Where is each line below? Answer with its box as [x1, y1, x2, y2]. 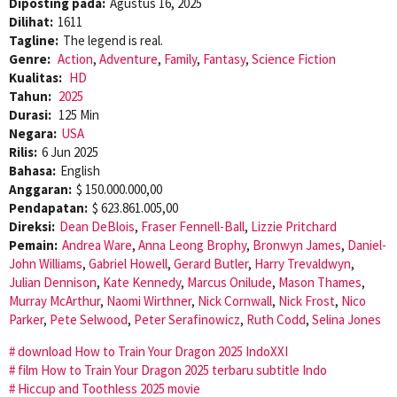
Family [164, 50, 197, 67]
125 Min [58, 105, 99, 123]
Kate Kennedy [103, 273, 181, 291]
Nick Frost [278, 292, 335, 309]
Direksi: [9, 217, 55, 235]
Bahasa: [9, 161, 56, 179]
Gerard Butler [174, 254, 248, 272]
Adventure [99, 50, 158, 67]
